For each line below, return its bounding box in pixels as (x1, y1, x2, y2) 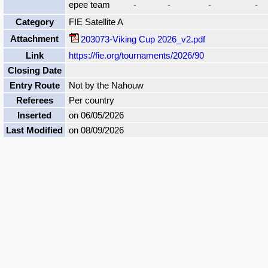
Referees (16, 95, 53, 105)
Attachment (10, 33, 59, 44)
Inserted (17, 110, 51, 120)
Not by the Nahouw (69, 80, 144, 90)
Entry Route (9, 80, 60, 90)
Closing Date (7, 65, 62, 75)
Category (15, 17, 54, 27)
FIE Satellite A (69, 17, 123, 27)
